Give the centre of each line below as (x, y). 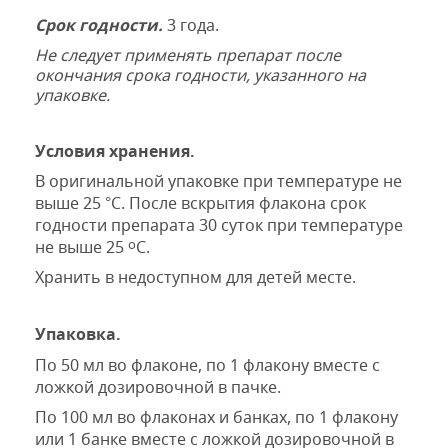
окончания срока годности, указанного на (200, 74)
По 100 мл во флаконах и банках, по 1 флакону (216, 416)
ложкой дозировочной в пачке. (158, 386)
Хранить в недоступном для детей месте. (195, 277)
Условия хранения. (115, 150)
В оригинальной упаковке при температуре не (218, 181)
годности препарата (117, 225)
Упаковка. (78, 334)
